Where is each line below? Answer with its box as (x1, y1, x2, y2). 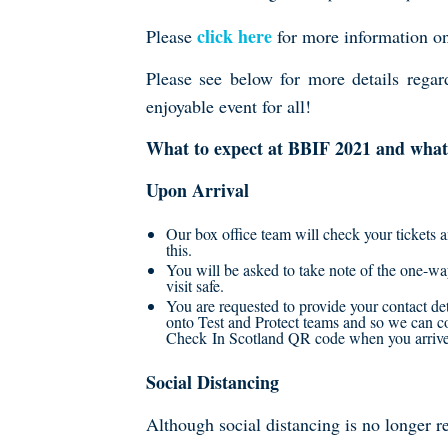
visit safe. (166, 275, 224, 296)
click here (197, 23, 272, 49)
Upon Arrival (146, 177, 249, 203)
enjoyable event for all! (146, 94, 311, 118)
